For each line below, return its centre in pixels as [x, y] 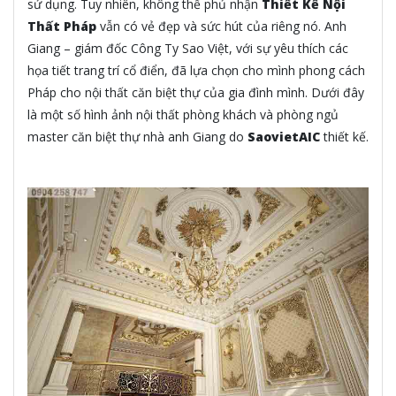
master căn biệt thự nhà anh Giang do [137, 136]
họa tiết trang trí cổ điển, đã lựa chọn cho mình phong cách [196, 70]
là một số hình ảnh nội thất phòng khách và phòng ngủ [183, 114]
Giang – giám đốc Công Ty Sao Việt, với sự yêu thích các [188, 48]
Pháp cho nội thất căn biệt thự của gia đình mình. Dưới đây [196, 92]
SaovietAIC [284, 136]
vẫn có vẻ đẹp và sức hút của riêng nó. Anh [221, 26]
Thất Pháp [62, 26]
